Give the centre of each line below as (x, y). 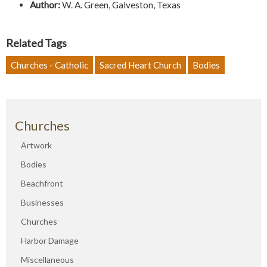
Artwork (36, 145)
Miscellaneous (47, 260)
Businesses (42, 203)
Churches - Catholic (49, 65)
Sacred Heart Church (140, 65)
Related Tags (36, 43)
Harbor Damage (50, 241)
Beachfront (42, 184)
